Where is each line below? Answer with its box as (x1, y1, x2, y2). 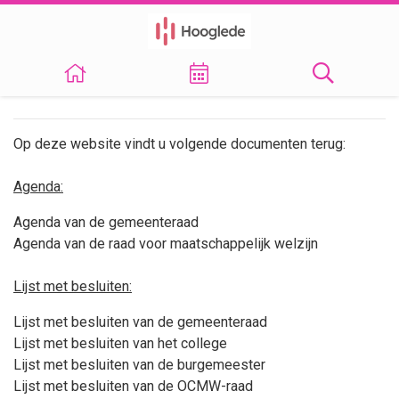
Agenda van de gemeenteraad (13, 214, 199, 231)
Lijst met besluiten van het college (13, 335, 227, 352)
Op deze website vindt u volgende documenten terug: (13, 135, 346, 152)
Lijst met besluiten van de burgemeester (13, 356, 265, 373)
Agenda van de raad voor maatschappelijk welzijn (13, 235, 318, 252)
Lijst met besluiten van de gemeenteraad (13, 313, 267, 330)
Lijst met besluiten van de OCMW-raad (13, 378, 253, 395)
